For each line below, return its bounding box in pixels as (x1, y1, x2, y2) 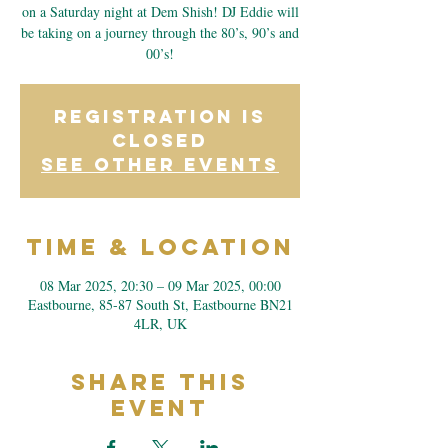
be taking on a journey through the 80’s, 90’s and (21, 23, 299, 42)
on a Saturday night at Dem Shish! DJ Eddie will (21, 2, 299, 21)
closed (112, 129, 208, 152)
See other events (41, 153, 279, 176)
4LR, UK (133, 314, 187, 333)
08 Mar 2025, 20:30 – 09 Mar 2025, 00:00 (39, 276, 281, 295)
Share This (71, 368, 249, 396)
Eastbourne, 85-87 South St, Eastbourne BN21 (27, 295, 293, 314)
